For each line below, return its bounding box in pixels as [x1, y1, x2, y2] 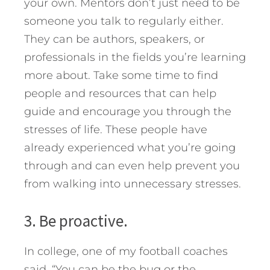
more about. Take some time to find [24, 68, 218, 82]
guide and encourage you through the [24, 104, 231, 118]
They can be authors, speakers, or [24, 32, 205, 46]
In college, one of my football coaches [24, 244, 228, 258]
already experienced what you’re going [24, 140, 236, 154]
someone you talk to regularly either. [24, 14, 224, 28]
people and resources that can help [24, 86, 216, 100]
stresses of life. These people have [24, 122, 207, 136]
